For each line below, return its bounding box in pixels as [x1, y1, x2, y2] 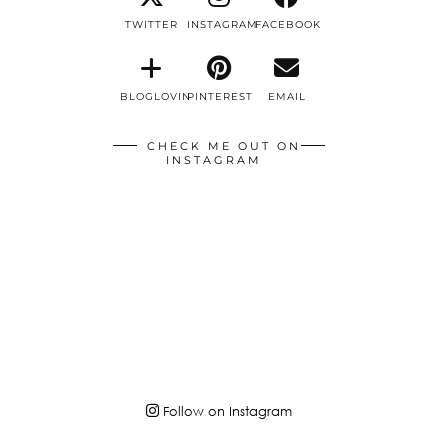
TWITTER [124, 18, 178, 31]
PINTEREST [187, 90, 254, 103]
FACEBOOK [255, 18, 322, 31]
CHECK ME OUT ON [147, 139, 302, 153]
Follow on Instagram [159, 402, 293, 419]
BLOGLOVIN [119, 90, 191, 103]
